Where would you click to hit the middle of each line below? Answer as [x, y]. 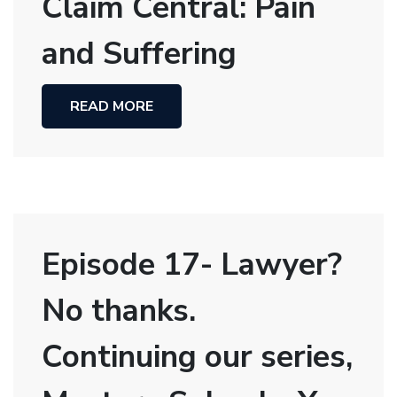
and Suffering [139, 54]
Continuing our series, [197, 356]
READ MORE [112, 107]
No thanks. [119, 310]
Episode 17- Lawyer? [192, 264]
